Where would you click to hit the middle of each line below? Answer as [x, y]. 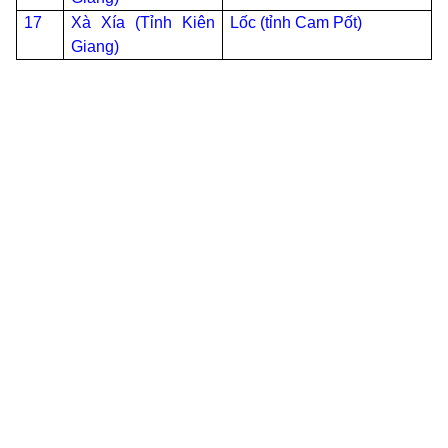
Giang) [95, 46]
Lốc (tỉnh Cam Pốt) [296, 22]
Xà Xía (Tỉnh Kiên [143, 22]
